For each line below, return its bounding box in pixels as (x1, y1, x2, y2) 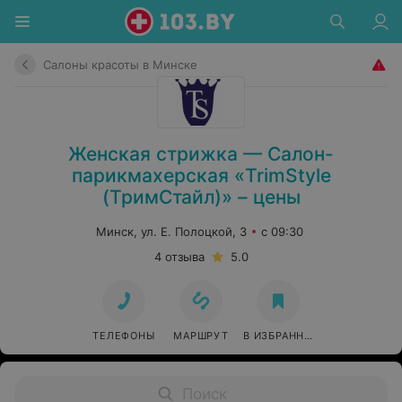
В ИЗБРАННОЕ (243, 329, 319, 342)
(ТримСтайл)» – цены (101, 186, 301, 208)
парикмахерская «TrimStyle (71, 164, 331, 187)
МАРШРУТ (173, 329, 229, 342)
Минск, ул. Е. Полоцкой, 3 (95, 224, 247, 239)
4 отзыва (153, 249, 205, 264)
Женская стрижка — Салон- (68, 143, 334, 165)
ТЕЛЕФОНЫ (92, 329, 155, 342)
